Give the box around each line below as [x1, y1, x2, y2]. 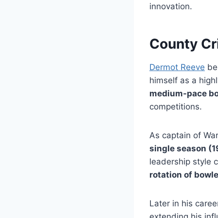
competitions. [149, 101, 202, 111]
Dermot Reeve [149, 62, 205, 72]
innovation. [149, 1, 192, 11]
